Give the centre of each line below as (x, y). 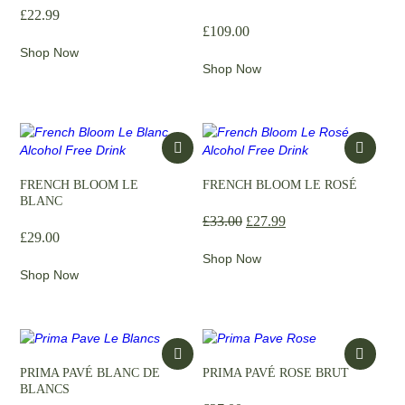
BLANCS (45, 389)
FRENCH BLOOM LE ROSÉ (280, 185)
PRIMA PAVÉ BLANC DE (90, 373)
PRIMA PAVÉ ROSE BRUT (276, 373)
